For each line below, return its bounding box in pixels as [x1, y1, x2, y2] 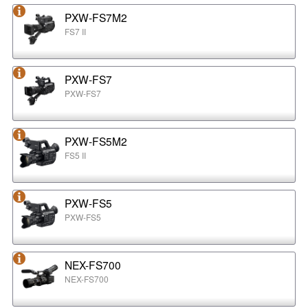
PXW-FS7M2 [64, 10, 127, 25]
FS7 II [64, 25, 86, 38]
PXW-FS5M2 [64, 133, 127, 149]
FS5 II [64, 149, 86, 162]
